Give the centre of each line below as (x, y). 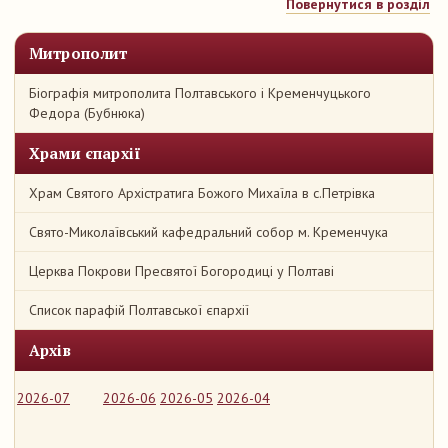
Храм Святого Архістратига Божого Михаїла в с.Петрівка (202, 193)
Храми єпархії (85, 153)
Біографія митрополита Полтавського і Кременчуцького (200, 93)
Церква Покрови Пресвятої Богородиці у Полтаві (181, 271)
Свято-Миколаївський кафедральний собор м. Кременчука (208, 232)
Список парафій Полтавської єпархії (139, 310)
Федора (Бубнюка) (87, 113)
